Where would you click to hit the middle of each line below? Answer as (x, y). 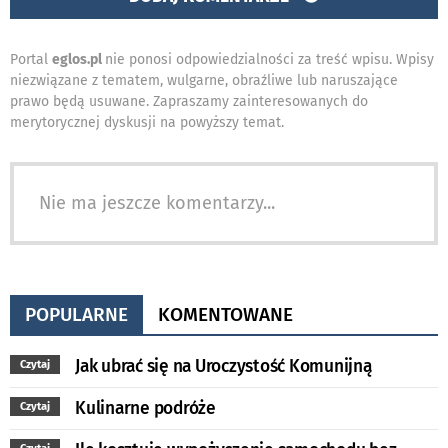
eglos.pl (78, 59)
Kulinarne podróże (145, 408)
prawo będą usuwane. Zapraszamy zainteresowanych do (189, 101)
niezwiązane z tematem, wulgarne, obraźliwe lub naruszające (204, 80)
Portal (31, 59)
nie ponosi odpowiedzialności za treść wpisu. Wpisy (269, 59)
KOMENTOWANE (225, 314)
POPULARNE (76, 314)
